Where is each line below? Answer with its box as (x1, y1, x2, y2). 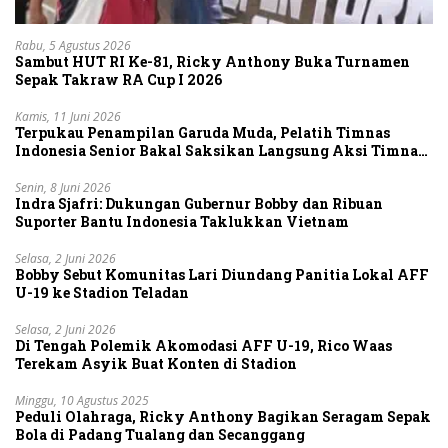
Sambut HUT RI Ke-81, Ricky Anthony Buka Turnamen (15, 51, 410, 71)
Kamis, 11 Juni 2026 (15, 107, 121, 125)
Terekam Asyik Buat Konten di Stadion (15, 353, 297, 373)
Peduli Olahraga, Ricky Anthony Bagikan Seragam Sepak (15, 406, 431, 426)
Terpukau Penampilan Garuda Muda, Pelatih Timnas (15, 122, 390, 142)
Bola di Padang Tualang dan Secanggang (15, 424, 305, 444)
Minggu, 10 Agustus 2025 (15, 391, 149, 409)
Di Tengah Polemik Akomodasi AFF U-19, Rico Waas (15, 335, 392, 355)
